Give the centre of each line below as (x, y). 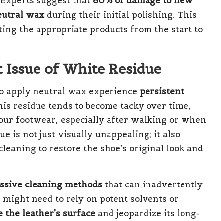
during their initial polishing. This (121, 15)
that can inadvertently (152, 184)
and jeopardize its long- (147, 213)
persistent (162, 91)
